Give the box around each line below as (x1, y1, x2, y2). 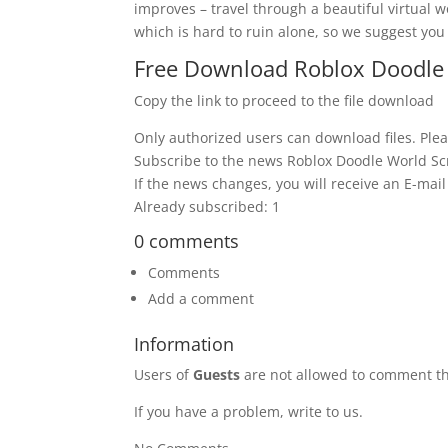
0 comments (134, 229, 240, 254)
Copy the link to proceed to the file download (134, 91, 435, 111)
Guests (193, 365, 241, 385)
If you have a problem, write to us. (134, 402, 364, 422)
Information (134, 332, 235, 357)
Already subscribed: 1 (134, 197, 281, 217)
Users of (134, 365, 194, 385)
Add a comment (148, 289, 255, 309)
